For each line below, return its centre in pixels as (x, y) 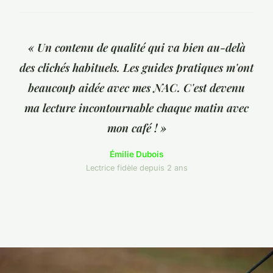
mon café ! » (136, 128)
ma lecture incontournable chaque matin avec (136, 108)
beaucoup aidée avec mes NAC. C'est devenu (136, 88)
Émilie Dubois (136, 154)
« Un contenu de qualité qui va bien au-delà (136, 48)
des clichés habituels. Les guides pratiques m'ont (136, 68)
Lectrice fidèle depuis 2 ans (136, 168)
